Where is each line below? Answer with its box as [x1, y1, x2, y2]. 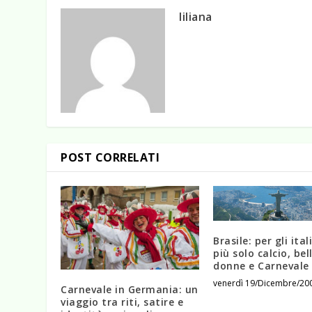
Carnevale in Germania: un [61, 282, 198, 296]
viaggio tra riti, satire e [61, 295, 184, 309]
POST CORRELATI [61, 150, 160, 166]
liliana [179, 9, 212, 25]
